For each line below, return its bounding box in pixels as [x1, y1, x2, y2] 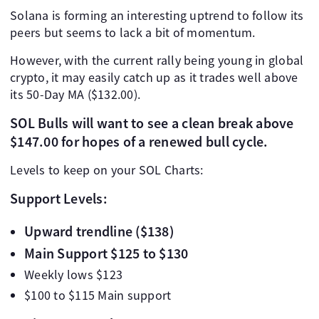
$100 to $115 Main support [24, 287, 172, 304]
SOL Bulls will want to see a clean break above [10, 114, 294, 132]
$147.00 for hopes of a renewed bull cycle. [10, 132, 268, 151]
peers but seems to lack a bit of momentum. [10, 24, 256, 41]
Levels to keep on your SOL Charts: [10, 162, 204, 179]
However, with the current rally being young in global [10, 52, 304, 69]
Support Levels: [10, 189, 108, 208]
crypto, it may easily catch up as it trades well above [10, 69, 298, 86]
